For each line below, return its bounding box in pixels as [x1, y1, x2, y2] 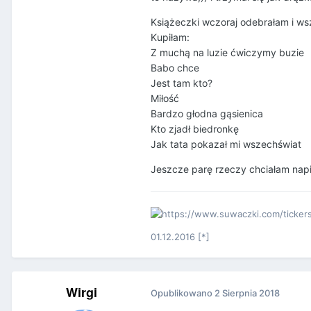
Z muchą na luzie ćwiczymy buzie [151, 47, 304, 59]
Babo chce [151, 62, 199, 74]
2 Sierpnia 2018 [215, 287, 280, 299]
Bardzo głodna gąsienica [151, 108, 263, 120]
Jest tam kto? [151, 77, 212, 90]
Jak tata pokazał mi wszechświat [151, 138, 301, 151]
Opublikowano [151, 287, 215, 299]
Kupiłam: [151, 31, 190, 44]
